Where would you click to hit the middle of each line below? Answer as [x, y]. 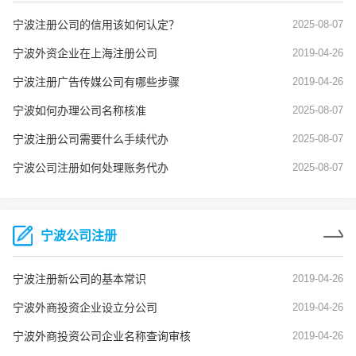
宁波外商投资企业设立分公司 [85, 308]
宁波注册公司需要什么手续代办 [91, 139]
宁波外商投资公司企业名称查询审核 [102, 337]
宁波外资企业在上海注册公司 [85, 54]
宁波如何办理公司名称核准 [79, 111]
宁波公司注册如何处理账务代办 [91, 168]
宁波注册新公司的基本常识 [79, 279]
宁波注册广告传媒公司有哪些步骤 [96, 82]
